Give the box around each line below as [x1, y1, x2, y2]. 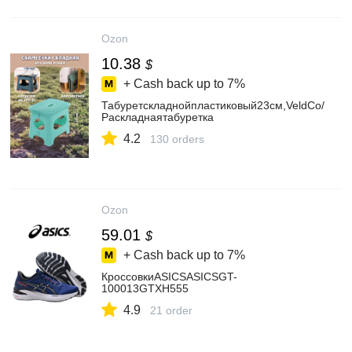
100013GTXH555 [101, 282, 189, 295]
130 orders [150, 133, 204, 145]
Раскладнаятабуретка [101, 111, 214, 123]
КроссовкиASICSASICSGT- [101, 270, 237, 283]
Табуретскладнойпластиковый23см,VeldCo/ [101, 99, 324, 112]
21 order [150, 304, 192, 317]
